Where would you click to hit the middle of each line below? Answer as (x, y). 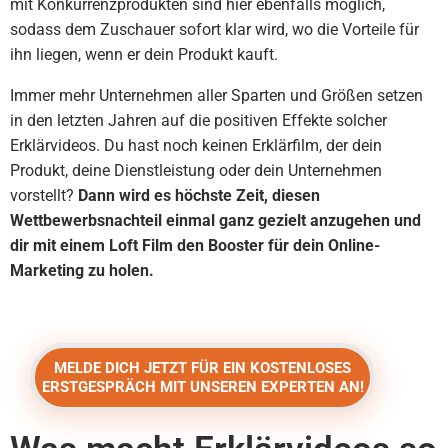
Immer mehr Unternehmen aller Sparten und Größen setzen (216, 95)
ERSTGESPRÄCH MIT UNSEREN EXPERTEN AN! (202, 387)
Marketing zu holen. (82, 270)
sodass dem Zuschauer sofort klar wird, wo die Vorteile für (214, 29)
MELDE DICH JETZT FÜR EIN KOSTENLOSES (203, 368)
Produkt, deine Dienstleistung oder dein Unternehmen (196, 170)
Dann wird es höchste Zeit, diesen (197, 195)
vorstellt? (42, 195)
